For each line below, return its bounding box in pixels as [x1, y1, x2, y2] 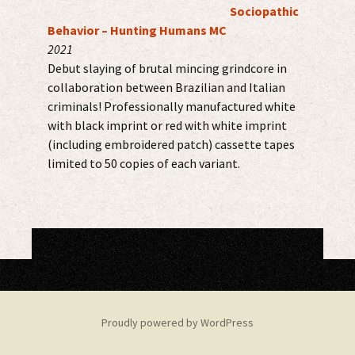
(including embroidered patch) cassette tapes [48, 136, 295, 153]
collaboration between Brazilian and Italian [48, 79, 285, 96]
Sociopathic [230, 3, 299, 20]
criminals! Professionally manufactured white [48, 98, 296, 115]
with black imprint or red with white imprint [48, 117, 287, 134]
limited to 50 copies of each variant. [48, 155, 240, 172]
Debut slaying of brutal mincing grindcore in [48, 60, 287, 77]
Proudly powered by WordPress [101, 315, 254, 330]
